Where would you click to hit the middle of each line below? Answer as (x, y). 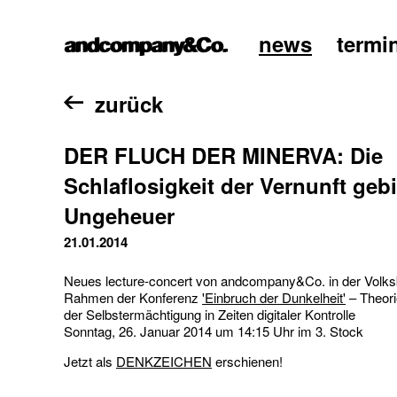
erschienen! (247, 361)
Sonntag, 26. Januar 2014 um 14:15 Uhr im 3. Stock (214, 331)
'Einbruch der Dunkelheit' (274, 297)
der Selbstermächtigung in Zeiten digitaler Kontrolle (210, 314)
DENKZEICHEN (164, 361)
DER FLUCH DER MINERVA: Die (223, 155)
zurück (129, 104)
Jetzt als (90, 361)
